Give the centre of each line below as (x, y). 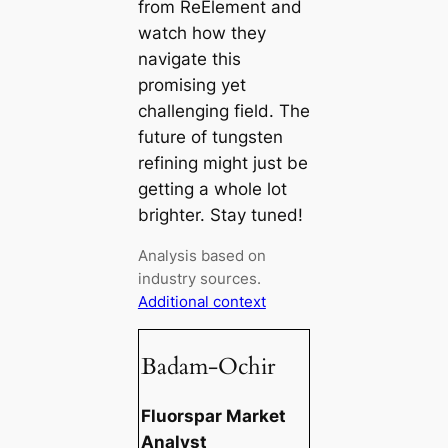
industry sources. (199, 279)
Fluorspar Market (213, 415)
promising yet (191, 84)
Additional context (201, 302)
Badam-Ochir (207, 366)
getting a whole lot (212, 188)
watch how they (201, 32)
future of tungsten (210, 136)
